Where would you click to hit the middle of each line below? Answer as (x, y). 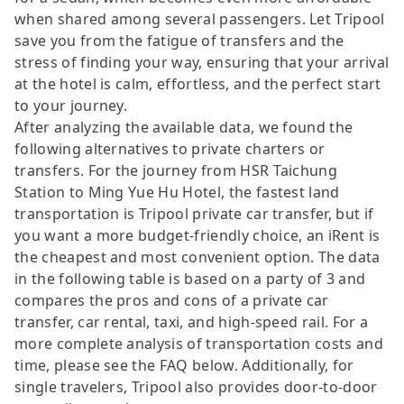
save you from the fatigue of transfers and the (179, 40)
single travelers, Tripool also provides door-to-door (196, 386)
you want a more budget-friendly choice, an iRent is (197, 235)
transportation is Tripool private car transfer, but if (194, 213)
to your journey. (71, 105)
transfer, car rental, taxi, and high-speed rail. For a (192, 321)
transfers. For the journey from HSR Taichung (176, 170)
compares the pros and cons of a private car (172, 300)
